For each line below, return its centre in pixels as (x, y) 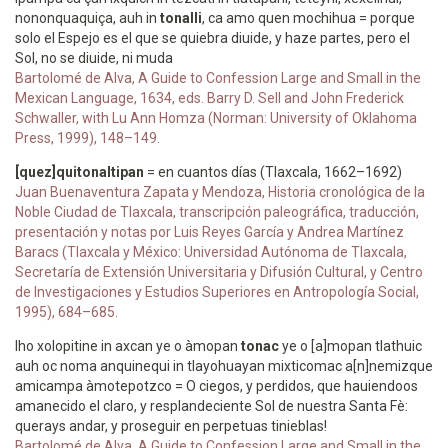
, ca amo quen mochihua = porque (308, 18)
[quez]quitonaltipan (79, 172)
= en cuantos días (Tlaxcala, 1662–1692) (273, 172)
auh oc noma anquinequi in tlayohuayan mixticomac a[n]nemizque (224, 366)
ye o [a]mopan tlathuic (350, 346)
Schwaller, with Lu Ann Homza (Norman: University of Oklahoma (216, 118)
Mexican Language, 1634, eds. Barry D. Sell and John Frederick (209, 98)
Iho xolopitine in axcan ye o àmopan (128, 346)
